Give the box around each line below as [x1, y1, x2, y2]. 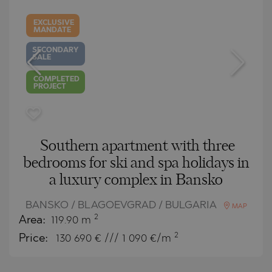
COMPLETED [33, 75, 80, 83]
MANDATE [33, 26, 72, 34]
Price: [19, 233, 51, 245]
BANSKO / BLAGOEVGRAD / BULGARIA [25, 200, 219, 211]
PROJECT [33, 83, 67, 90]
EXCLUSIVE [33, 19, 75, 27]
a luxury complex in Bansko [49, 172, 223, 188]
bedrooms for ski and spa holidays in [22, 155, 250, 171]
